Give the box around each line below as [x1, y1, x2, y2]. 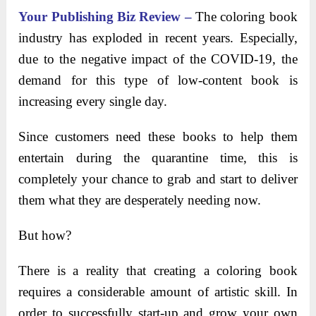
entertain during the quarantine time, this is [18, 150, 298, 166]
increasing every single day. [18, 94, 168, 109]
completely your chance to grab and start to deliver [18, 171, 298, 187]
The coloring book [195, 9, 298, 25]
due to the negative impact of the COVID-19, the [18, 51, 298, 67]
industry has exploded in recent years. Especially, [18, 30, 298, 46]
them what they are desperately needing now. [18, 193, 262, 208]
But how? [18, 228, 72, 243]
